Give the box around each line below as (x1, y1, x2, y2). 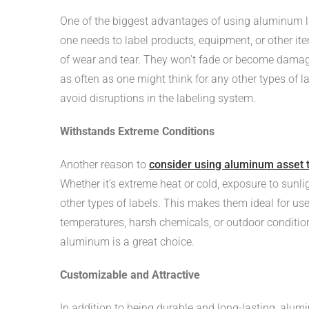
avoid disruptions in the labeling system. (60, 91, 256, 105)
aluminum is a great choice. (60, 235, 195, 248)
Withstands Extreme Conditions (60, 124, 215, 138)
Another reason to (60, 157, 149, 171)
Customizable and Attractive (60, 268, 200, 281)
